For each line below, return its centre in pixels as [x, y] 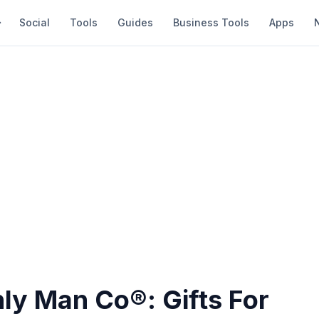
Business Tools [211, 22]
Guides [135, 22]
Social [35, 22]
